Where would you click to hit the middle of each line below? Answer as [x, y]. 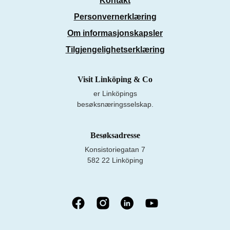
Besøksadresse [115, 135]
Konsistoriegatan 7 [115, 149]
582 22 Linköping [115, 160]
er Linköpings [115, 93]
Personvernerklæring [115, 17]
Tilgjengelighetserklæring [115, 50]
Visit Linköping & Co [115, 79]
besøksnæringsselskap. [115, 104]
